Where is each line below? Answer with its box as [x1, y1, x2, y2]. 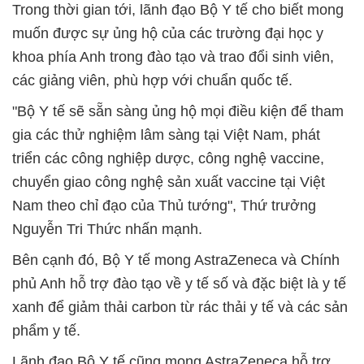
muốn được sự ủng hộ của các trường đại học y [12, 24, 323, 41]
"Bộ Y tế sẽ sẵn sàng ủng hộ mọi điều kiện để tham [12, 102, 344, 119]
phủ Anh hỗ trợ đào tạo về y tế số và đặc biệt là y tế [12, 275, 346, 292]
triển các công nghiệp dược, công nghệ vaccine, [12, 149, 324, 167]
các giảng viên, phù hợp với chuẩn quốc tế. [12, 71, 292, 89]
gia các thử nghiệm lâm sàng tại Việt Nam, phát [12, 126, 320, 143]
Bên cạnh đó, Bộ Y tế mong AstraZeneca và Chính [12, 251, 340, 268]
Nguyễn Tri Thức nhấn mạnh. [12, 220, 202, 237]
